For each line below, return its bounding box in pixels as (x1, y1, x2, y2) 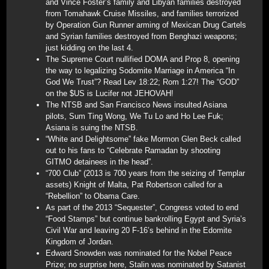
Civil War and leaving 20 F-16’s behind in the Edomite (46, 226, 232, 235)
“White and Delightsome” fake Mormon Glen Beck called (46, 134, 241, 144)
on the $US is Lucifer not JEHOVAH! (46, 89, 174, 98)
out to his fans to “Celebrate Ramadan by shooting (46, 146, 220, 155)
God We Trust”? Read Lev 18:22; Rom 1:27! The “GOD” (46, 77, 239, 86)
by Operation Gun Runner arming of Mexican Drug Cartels (46, 20, 246, 29)
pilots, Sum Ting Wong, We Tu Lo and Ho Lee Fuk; (46, 112, 223, 121)
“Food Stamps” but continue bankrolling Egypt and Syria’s (46, 214, 246, 223)
